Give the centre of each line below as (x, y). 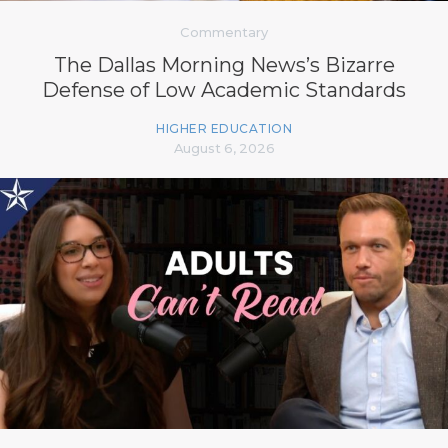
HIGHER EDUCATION (224, 128)
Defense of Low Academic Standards (224, 89)
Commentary (224, 31)
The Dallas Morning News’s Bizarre (224, 64)
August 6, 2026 (224, 147)
